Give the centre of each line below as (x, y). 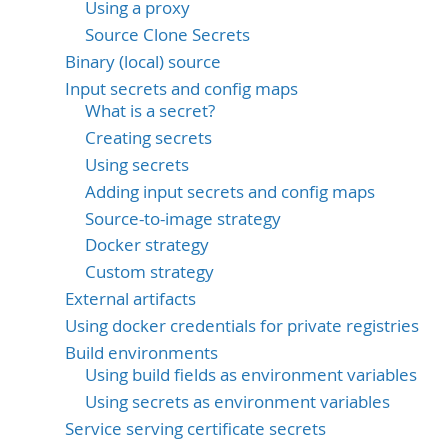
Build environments (141, 353)
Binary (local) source (143, 61)
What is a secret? (150, 110)
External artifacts (130, 299)
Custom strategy (149, 272)
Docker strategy (147, 245)
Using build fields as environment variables (251, 375)
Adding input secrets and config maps (230, 191)
